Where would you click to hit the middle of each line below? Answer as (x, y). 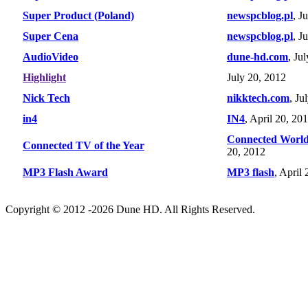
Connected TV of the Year (84, 145)
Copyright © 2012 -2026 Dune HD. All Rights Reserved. (130, 209)
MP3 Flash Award (65, 172)
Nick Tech (46, 98)
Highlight (44, 77)
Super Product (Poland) (78, 15)
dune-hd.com (257, 56)
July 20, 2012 (256, 77)
